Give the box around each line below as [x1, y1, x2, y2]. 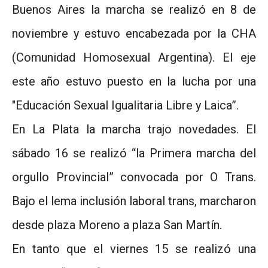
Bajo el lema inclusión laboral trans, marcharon [12, 193, 256, 208]
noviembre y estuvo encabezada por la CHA [12, 26, 256, 41]
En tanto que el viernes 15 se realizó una [12, 241, 256, 256]
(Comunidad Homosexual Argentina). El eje [12, 50, 256, 65]
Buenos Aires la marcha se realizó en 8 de [12, 2, 256, 17]
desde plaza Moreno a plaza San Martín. [12, 217, 222, 232]
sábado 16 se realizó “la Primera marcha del [12, 145, 256, 160]
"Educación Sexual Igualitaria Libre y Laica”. [12, 98, 239, 112]
